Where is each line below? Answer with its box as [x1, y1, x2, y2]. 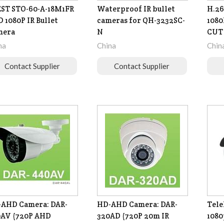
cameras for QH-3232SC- [96, 15, 185, 25]
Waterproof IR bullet [96, 4, 175, 14]
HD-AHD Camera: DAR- [96, 199, 177, 209]
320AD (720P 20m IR [96, 211, 169, 221]
